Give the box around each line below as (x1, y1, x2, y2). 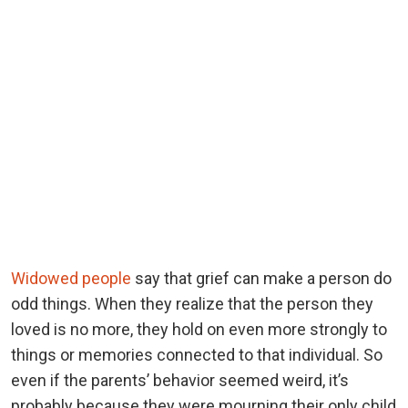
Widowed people (11, 268, 131, 288)
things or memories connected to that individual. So (11, 344, 382, 364)
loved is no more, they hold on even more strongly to (11, 319, 387, 339)
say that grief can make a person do (131, 268, 392, 288)
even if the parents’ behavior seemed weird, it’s (11, 370, 349, 390)
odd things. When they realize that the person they (11, 293, 373, 313)
